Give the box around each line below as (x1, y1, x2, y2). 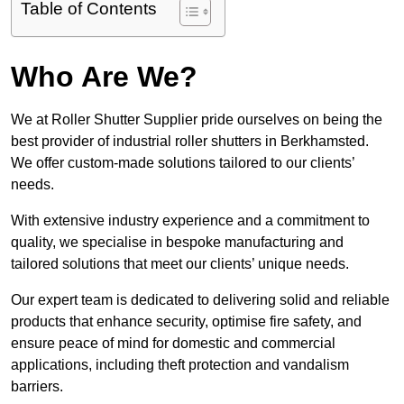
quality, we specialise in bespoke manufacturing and (11, 234, 344, 251)
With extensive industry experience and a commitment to (11, 213, 370, 229)
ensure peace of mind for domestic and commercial (11, 335, 335, 352)
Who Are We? (11, 60, 197, 94)
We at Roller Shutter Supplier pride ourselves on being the (11, 112, 382, 128)
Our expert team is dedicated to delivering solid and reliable (11, 292, 390, 308)
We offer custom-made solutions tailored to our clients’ (11, 155, 354, 171)
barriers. (11, 379, 63, 395)
